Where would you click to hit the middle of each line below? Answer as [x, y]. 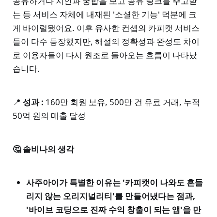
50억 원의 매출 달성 [49, 115]
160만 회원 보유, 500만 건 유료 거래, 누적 [122, 102]
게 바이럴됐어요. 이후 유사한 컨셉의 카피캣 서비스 [106, 28]
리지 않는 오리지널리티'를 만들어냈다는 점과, [110, 196]
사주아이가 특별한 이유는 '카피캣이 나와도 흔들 [114, 182]
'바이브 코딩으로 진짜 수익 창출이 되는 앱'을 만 [113, 209]
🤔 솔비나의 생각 [43, 149]
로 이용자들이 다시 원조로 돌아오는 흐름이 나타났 [105, 55]
